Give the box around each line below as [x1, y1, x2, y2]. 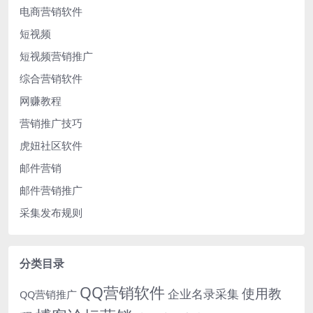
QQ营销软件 [80, 282, 165, 303]
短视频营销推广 [20, 49, 93, 64]
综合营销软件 [20, 71, 82, 86]
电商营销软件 [20, 4, 82, 19]
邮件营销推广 [20, 183, 82, 198]
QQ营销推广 [20, 287, 77, 302]
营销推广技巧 [20, 116, 82, 131]
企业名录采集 [168, 286, 239, 303]
